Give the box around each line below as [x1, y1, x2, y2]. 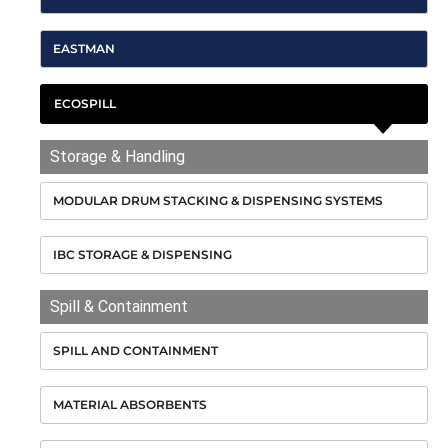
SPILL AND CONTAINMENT [53, 343, 218, 359]
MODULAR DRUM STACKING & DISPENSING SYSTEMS [53, 193, 383, 209]
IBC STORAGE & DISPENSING [53, 247, 232, 263]
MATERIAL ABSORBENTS [53, 397, 207, 413]
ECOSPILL [54, 96, 116, 112]
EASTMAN [53, 41, 115, 57]
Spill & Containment [50, 297, 188, 317]
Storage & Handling [50, 147, 185, 167]
